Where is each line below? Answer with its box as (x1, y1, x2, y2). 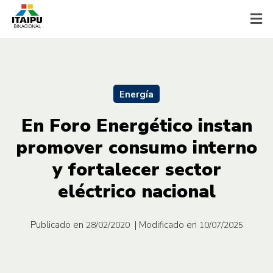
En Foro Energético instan (21, 113, 252, 138)
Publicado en (30, 218, 83, 231)
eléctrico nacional (57, 179, 216, 204)
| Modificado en (134, 218, 197, 231)
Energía (119, 88, 154, 101)
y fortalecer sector (52, 157, 221, 182)
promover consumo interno (16, 135, 257, 160)
